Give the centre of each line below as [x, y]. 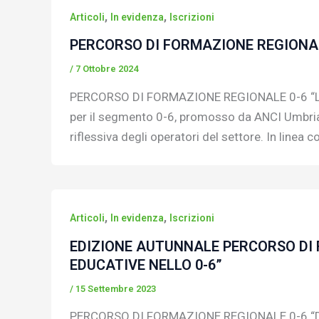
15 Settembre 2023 [115, 288]
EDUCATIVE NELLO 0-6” [146, 265]
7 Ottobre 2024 [106, 69]
